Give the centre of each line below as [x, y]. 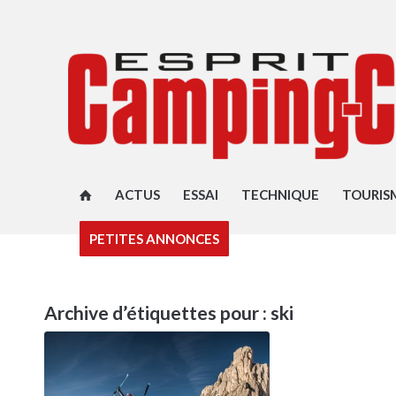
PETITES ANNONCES [154, 239]
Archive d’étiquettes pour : [157, 312]
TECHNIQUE [280, 194]
